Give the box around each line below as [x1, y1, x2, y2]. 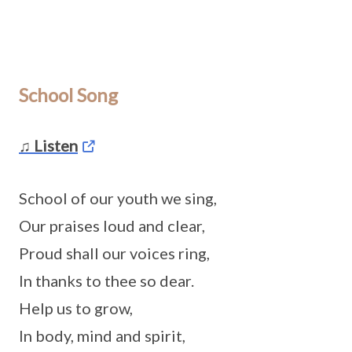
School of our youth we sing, [19, 189, 217, 207]
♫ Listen [19, 136, 78, 155]
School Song [19, 83, 118, 106]
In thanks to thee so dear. [19, 271, 194, 290]
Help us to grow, [19, 299, 133, 317]
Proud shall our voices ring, [19, 244, 210, 262]
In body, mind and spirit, [19, 326, 185, 345]
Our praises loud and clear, [19, 216, 205, 235]
